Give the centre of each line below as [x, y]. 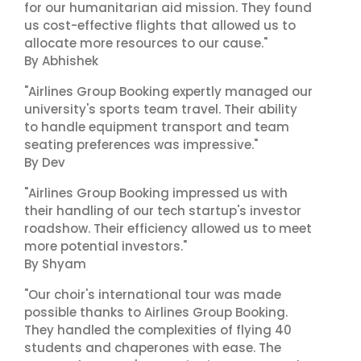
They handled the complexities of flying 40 [158, 330]
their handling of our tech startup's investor [163, 211]
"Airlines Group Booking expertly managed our [168, 91]
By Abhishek [61, 61]
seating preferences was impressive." [141, 145]
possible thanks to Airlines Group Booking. [156, 312]
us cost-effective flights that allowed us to [160, 25]
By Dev [45, 162]
